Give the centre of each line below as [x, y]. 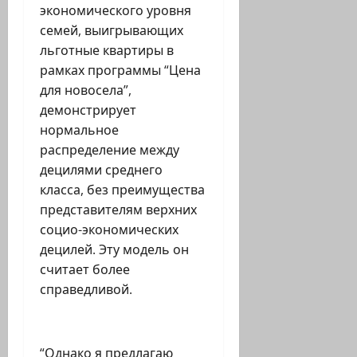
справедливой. [86, 290]
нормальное [79, 130]
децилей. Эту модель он [114, 250]
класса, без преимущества [122, 190]
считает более [85, 270]
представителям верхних [118, 210]
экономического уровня [116, 11]
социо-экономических [109, 230]
